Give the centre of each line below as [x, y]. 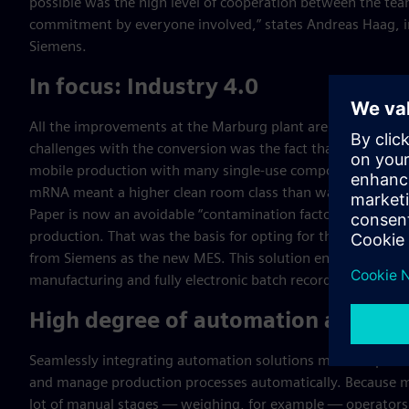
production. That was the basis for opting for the [186, 236]
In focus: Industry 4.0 [144, 86]
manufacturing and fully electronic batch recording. [193, 280]
